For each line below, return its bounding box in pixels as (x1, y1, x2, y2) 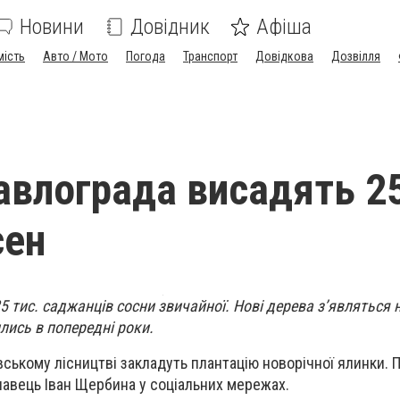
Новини (20, 14, 84, 39)
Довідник (130, 14, 210, 39)
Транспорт (183, 49, 237, 63)
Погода (126, 49, 165, 63)
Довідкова (255, 49, 313, 63)
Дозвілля (331, 49, 380, 63)
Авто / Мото (43, 49, 108, 63)
